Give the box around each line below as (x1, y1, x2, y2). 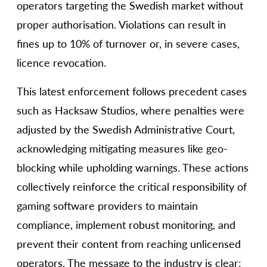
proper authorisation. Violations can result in (17, 17, 226, 31)
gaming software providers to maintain (17, 198, 198, 212)
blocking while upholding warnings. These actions (17, 160, 249, 174)
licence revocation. (17, 55, 106, 69)
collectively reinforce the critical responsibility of (17, 179, 247, 193)
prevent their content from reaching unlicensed (17, 237, 241, 250)
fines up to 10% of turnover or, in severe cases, (17, 36, 240, 50)
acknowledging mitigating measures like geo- (17, 141, 228, 155)
